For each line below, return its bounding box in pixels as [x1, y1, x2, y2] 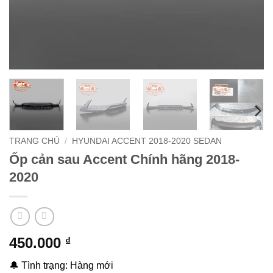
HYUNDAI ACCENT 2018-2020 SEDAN [72, 136, 222, 146]
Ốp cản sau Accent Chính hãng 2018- [9, 151, 239, 167]
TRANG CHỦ [9, 136, 60, 146]
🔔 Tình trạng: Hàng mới [9, 260, 113, 271]
